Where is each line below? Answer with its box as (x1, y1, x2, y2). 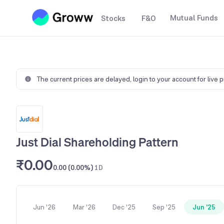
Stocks (101, 13, 125, 23)
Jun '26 (32, 202, 55, 211)
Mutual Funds (170, 12, 218, 23)
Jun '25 (192, 202, 215, 211)
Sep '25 (152, 202, 175, 211)
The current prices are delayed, (36, 74, 133, 83)
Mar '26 (72, 202, 95, 211)
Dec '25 (112, 202, 135, 211)
